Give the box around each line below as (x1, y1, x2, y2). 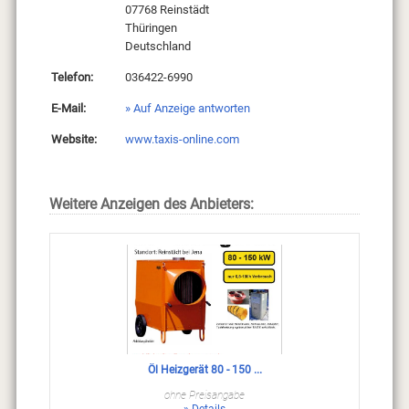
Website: (50, 132, 97, 147)
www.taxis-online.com (124, 132, 239, 147)
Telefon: (50, 70, 93, 85)
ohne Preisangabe (164, 389, 245, 403)
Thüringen (124, 21, 177, 36)
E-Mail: (50, 101, 86, 116)
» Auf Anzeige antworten (124, 101, 250, 116)
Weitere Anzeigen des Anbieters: (48, 195, 254, 214)
